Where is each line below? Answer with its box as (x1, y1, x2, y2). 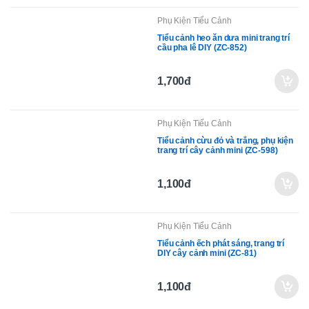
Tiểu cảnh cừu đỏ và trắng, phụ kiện (157, 136, 293, 146)
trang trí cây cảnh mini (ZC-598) (157, 146, 278, 156)
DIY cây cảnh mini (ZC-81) (157, 248, 257, 259)
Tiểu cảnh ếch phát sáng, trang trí (157, 239, 285, 249)
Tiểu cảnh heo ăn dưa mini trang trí (157, 33, 290, 43)
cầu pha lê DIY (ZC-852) (157, 43, 247, 53)
